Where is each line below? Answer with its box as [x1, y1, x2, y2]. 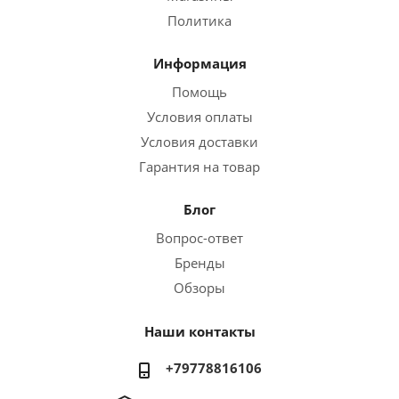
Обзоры [174, 279, 225, 297]
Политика [167, 12, 232, 30]
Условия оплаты [146, 108, 253, 126]
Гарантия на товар [139, 158, 260, 176]
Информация [152, 54, 247, 73]
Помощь [172, 83, 227, 102]
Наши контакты [143, 322, 256, 341]
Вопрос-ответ [156, 229, 243, 248]
